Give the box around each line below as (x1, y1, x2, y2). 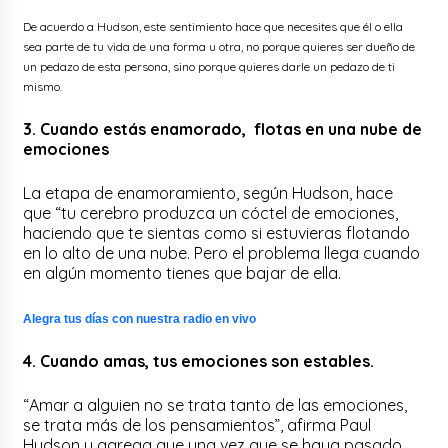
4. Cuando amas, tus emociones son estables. (23, 350, 375, 371)
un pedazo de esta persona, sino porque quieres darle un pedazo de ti (23, 58, 396, 74)
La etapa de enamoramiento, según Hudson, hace (23, 182, 394, 203)
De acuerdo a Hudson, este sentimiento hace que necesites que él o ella (23, 18, 404, 34)
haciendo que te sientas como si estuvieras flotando (23, 222, 411, 243)
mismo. (23, 78, 63, 94)
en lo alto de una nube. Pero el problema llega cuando (23, 242, 421, 263)
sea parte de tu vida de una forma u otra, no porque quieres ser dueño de (23, 38, 416, 54)
